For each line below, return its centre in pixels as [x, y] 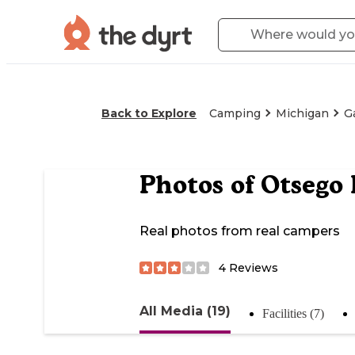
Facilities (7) [293, 313]
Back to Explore [149, 113]
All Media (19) [185, 311]
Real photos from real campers [240, 231]
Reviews [252, 267]
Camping [235, 113]
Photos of [200, 185]
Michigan [302, 113]
